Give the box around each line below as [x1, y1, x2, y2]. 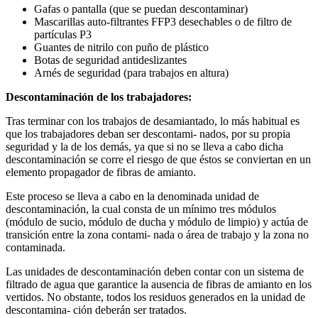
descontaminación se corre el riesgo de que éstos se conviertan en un [6, 153, 311, 166]
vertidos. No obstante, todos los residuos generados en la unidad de [6, 291, 305, 304]
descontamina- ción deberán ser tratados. [6, 304, 187, 317]
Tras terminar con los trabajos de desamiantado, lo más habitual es [6, 115, 300, 128]
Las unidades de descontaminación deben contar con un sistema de [6, 265, 304, 278]
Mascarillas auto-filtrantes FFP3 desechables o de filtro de [34, 16, 292, 28]
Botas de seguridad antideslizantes [34, 54, 187, 67]
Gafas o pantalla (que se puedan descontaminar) [34, 3, 248, 16]
